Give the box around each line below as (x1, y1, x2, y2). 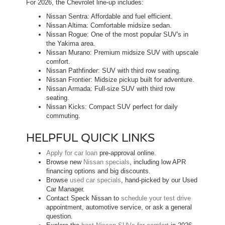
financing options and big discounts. (46, 167, 151, 175)
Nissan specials (83, 158, 130, 166)
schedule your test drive (121, 194, 191, 202)
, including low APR (130, 158, 186, 166)
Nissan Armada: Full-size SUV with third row (46, 84, 175, 92)
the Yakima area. (46, 39, 95, 47)
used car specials (70, 176, 121, 184)
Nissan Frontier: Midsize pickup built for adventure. (46, 75, 194, 83)
